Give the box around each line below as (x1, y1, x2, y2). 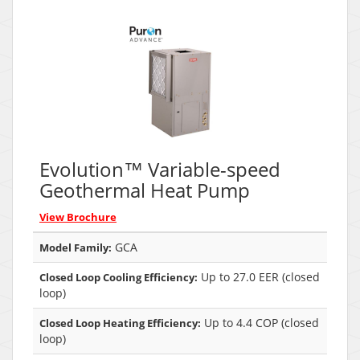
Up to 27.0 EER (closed (198, 268, 320, 284)
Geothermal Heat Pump (39, 176, 250, 203)
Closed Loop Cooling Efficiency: (39, 269, 198, 284)
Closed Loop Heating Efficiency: (39, 315, 201, 330)
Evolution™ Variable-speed (39, 155, 280, 182)
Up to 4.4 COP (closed (201, 314, 319, 330)
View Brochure (39, 209, 117, 224)
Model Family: (39, 239, 112, 255)
